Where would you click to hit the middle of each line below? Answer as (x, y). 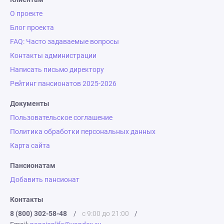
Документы (30, 103)
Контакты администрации (53, 55)
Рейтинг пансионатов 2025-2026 (63, 83)
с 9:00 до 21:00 (105, 213)
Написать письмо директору (57, 69)
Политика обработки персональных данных (83, 131)
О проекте (26, 13)
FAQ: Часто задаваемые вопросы (64, 41)
